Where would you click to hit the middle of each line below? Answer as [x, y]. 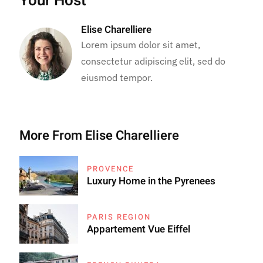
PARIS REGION [119, 217]
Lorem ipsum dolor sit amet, [141, 44]
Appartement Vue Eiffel [139, 229]
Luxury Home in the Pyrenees [151, 181]
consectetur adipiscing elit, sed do [154, 61]
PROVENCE [111, 168]
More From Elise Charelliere [100, 135]
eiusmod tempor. [117, 77]
